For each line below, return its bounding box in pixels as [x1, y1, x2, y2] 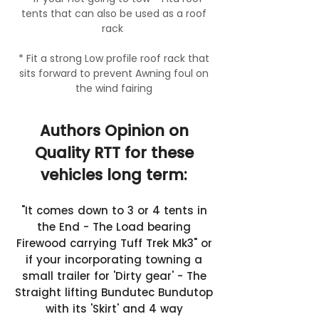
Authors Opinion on [39, 120, 189, 141]
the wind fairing [75, 81, 152, 95]
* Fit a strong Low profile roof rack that [19, 51, 209, 66]
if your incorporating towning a [26, 252, 202, 267]
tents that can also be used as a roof [21, 6, 206, 21]
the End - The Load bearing [37, 219, 191, 234]
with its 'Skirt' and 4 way [45, 301, 183, 316]
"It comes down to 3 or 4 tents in [21, 203, 207, 218]
